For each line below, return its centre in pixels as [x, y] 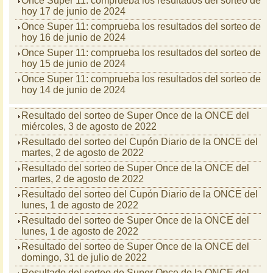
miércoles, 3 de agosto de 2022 [89, 126]
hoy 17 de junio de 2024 [73, 11]
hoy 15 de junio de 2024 [73, 64]
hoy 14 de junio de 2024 [73, 90]
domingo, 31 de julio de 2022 [84, 257]
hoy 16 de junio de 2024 [73, 37]
